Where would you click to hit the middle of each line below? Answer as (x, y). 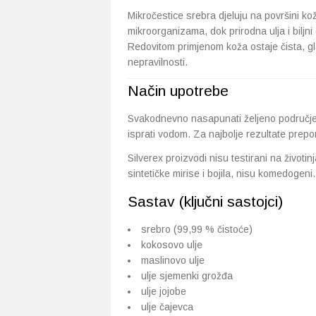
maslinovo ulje (173, 260)
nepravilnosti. (158, 62)
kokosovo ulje (172, 245)
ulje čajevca (167, 307)
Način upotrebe (178, 91)
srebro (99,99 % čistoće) (197, 229)
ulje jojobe (164, 291)
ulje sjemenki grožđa (187, 276)
